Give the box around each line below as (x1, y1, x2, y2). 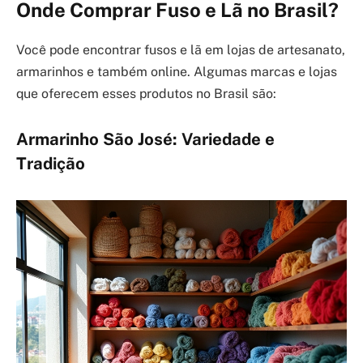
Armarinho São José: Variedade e (16, 129, 275, 149)
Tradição (16, 153, 85, 173)
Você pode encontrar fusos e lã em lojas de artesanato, (16, 41, 345, 58)
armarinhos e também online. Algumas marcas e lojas (16, 63, 337, 79)
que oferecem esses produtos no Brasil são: (16, 85, 276, 101)
